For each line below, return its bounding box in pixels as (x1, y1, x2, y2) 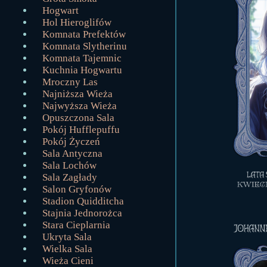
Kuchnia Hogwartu (42, 64, 122, 76)
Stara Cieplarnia (42, 219, 110, 231)
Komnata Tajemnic (42, 52, 122, 64)
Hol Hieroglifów (42, 17, 111, 28)
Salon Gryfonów (42, 184, 111, 195)
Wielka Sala (42, 243, 92, 254)
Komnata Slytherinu (42, 41, 127, 52)
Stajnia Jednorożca (42, 207, 122, 219)
